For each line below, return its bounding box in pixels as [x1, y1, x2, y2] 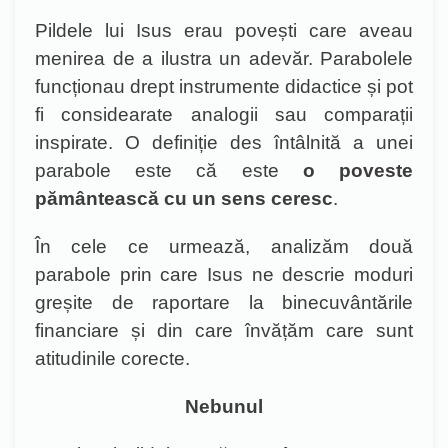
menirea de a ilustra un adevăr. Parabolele [35, 48, 413, 69]
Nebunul [185, 396, 263, 417]
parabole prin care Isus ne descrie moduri [35, 264, 413, 285]
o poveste [302, 160, 414, 181]
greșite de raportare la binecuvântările [35, 292, 413, 313]
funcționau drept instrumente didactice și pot [35, 76, 413, 97]
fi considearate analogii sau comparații [35, 104, 413, 125]
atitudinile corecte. [35, 348, 190, 369]
